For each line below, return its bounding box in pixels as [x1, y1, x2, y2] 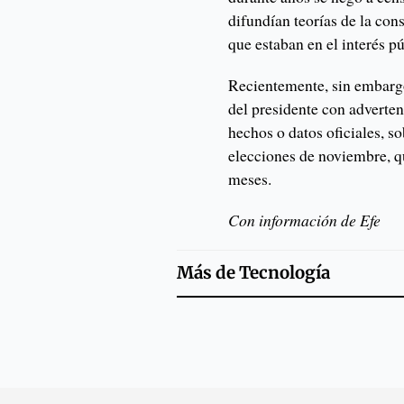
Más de [176, 262, 239, 284]
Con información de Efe [228, 209, 381, 232]
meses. [228, 168, 272, 190]
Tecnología [238, 262, 330, 284]
